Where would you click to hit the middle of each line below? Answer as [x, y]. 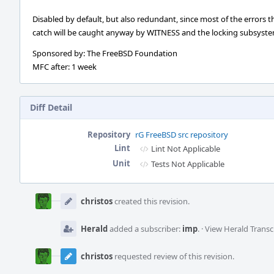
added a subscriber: [145, 229]
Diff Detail [51, 107]
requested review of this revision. [173, 256]
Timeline [37, 200]
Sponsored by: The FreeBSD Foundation [105, 53]
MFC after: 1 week [65, 67]
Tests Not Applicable [188, 164]
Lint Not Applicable [186, 149]
